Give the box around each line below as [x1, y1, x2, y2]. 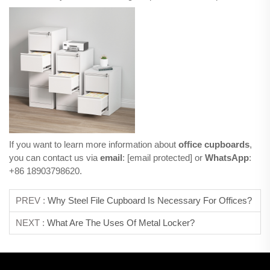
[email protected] [127, 152, 192, 163]
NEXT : [16, 218, 47, 228]
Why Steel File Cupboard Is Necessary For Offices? [48, 195, 252, 206]
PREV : [16, 195, 48, 206]
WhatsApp [205, 152, 249, 163]
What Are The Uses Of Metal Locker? [47, 218, 195, 228]
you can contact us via [9, 152, 100, 163]
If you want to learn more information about [9, 139, 178, 150]
